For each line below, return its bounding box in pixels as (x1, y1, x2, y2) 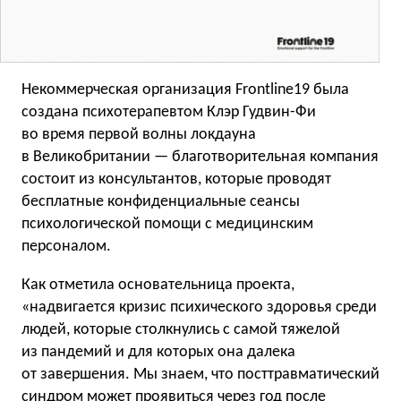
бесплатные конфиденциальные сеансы (21, 192, 300, 210)
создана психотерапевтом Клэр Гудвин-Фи (21, 103, 316, 121)
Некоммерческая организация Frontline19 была (21, 81, 349, 98)
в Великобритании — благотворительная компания (21, 148, 379, 166)
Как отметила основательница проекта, (21, 276, 294, 294)
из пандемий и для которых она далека (21, 343, 295, 361)
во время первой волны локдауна (21, 125, 256, 143)
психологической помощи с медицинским (21, 215, 313, 233)
